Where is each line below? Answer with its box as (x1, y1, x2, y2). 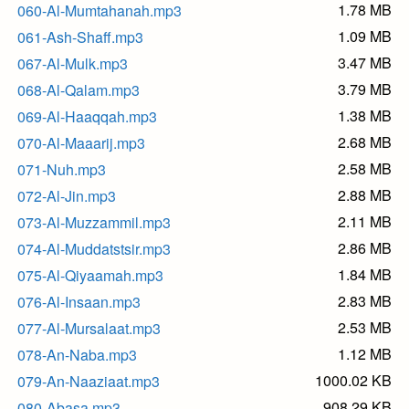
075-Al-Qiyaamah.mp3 (17, 265, 163, 287)
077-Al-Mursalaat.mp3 (17, 318, 161, 340)
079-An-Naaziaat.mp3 (17, 371, 160, 393)
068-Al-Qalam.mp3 (17, 79, 140, 101)
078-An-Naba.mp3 (17, 344, 137, 366)
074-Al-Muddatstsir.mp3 (17, 238, 171, 260)
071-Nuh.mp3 (17, 159, 106, 181)
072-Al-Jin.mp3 (17, 185, 116, 207)
